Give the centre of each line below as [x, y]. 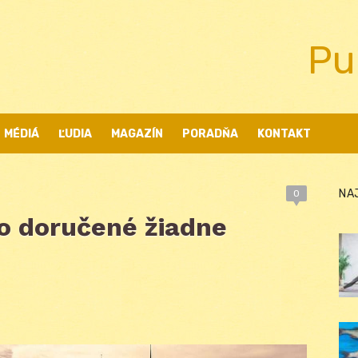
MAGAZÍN [137, 133]
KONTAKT [284, 133]
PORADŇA [210, 133]
